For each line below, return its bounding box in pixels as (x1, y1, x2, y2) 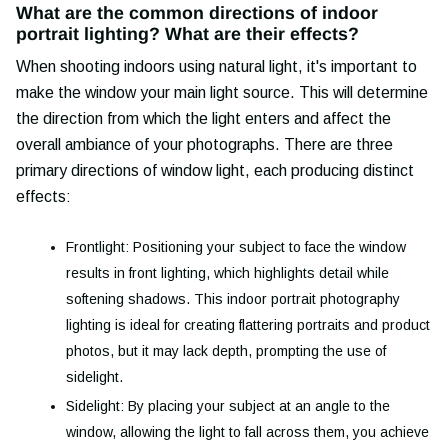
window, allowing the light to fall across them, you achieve (66, 424, 429, 441)
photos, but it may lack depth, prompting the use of (66, 342, 386, 359)
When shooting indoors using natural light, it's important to (16, 57, 417, 75)
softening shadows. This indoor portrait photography (66, 290, 400, 307)
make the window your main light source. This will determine (16, 83, 428, 101)
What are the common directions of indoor (16, 2, 378, 23)
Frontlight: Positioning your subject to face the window (66, 238, 406, 255)
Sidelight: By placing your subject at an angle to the (66, 398, 390, 415)
